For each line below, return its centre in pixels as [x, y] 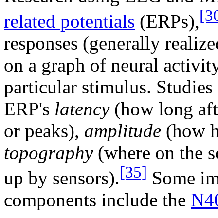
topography [48, 152]
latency [82, 109]
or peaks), [44, 130]
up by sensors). [62, 178]
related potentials [69, 21]
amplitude [123, 130]
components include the [97, 200]
